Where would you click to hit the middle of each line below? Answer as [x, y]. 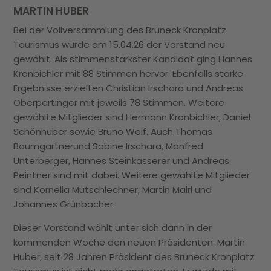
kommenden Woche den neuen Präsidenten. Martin [129, 242]
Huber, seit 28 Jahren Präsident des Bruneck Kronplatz [134, 256]
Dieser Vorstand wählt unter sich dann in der [113, 227]
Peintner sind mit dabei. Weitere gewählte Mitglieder [132, 175]
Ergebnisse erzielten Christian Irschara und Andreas [129, 88]
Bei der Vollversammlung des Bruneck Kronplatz [120, 30]
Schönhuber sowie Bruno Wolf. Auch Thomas [113, 131]
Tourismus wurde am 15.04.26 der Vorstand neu [119, 44]
